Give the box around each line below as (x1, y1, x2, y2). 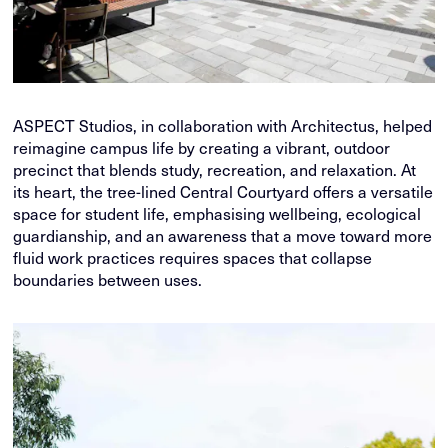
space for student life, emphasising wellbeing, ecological (13, 202, 422, 224)
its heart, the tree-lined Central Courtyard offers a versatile (13, 180, 434, 202)
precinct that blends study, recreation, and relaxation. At (13, 158, 417, 180)
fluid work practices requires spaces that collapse (13, 246, 373, 268)
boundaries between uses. (13, 268, 203, 290)
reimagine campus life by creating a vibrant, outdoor (13, 136, 391, 158)
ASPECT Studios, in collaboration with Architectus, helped (13, 114, 433, 136)
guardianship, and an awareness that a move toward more (13, 224, 433, 246)
